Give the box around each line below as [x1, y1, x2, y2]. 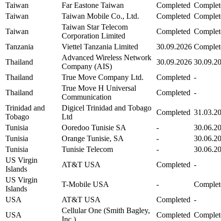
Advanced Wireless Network [62, 53, 151, 62]
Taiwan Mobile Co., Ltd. [62, 11, 139, 20]
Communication [62, 92, 111, 101]
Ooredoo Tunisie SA [62, 123, 126, 132]
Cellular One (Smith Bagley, [62, 206, 150, 215]
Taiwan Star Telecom [62, 22, 128, 31]
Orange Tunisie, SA [62, 134, 124, 143]
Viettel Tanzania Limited [62, 42, 138, 51]
